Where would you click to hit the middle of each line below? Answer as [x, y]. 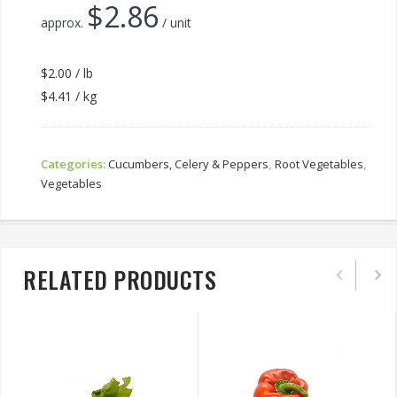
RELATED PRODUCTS [120, 280]
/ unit [175, 23]
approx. [64, 23]
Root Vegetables [319, 164]
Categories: [74, 164]
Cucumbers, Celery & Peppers [188, 164]
